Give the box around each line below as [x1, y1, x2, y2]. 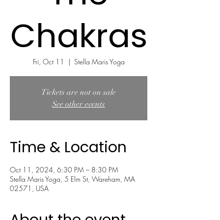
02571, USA [10, 184, 49, 193]
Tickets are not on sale [41, 87, 116, 97]
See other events [52, 99, 105, 109]
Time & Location [10, 137, 127, 158]
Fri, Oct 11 [32, 57, 64, 66]
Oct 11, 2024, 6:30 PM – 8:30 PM [10, 165, 118, 174]
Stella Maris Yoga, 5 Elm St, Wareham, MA [10, 174, 135, 184]
